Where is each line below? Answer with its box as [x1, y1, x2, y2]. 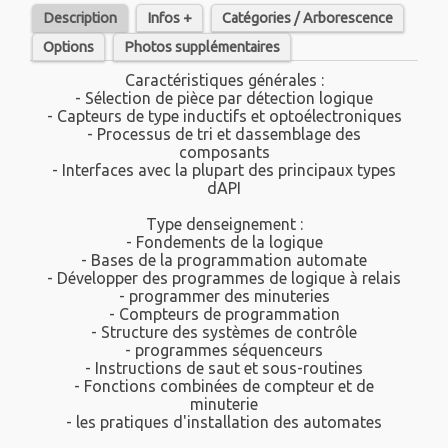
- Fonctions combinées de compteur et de [74, 377, 374, 396]
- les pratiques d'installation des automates [66, 413, 382, 432]
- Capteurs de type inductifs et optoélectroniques [46, 107, 402, 126]
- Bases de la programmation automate [81, 251, 367, 270]
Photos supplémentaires [124, 39, 280, 56]
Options [43, 39, 94, 56]
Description [43, 10, 117, 27]
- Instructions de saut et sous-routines [85, 359, 363, 378]
